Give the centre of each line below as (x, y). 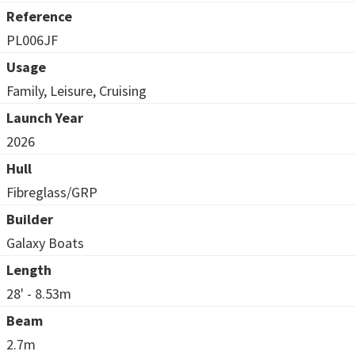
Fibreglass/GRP (52, 192)
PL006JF (32, 40)
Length (29, 269)
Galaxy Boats (45, 242)
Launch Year (45, 117)
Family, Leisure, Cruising (76, 90)
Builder (30, 219)
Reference (39, 16)
